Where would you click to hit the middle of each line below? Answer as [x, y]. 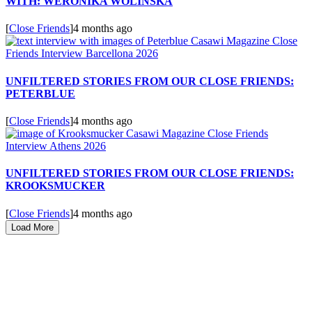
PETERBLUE [40, 93]
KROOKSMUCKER [55, 186]
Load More [32, 227]
